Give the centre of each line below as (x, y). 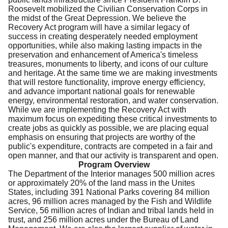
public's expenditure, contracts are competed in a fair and (110, 146)
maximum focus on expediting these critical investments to (112, 119)
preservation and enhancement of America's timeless (103, 54)
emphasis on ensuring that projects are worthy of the (102, 137)
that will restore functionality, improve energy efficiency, (107, 82)
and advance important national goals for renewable (102, 91)
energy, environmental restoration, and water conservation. (113, 100)
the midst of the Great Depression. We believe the (97, 18)
